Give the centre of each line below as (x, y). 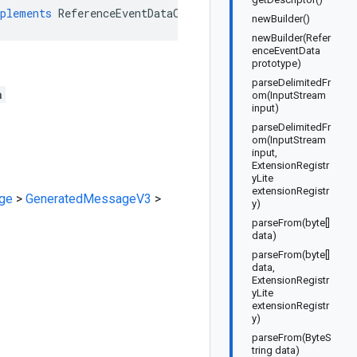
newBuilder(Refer (291, 38)
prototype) (277, 63)
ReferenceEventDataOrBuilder (145, 13)
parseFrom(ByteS (292, 337)
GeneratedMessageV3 (88, 199)
